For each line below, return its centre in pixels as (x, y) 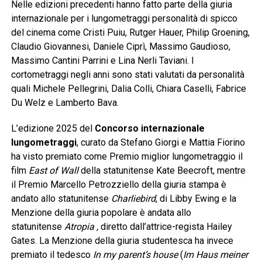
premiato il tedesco (51, 255)
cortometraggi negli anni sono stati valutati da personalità (127, 75)
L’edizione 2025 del (53, 129)
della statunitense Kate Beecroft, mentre (162, 171)
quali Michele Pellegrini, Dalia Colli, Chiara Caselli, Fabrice (128, 89)
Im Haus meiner (215, 255)
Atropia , (82, 227)
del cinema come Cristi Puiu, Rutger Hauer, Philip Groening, (130, 33)
